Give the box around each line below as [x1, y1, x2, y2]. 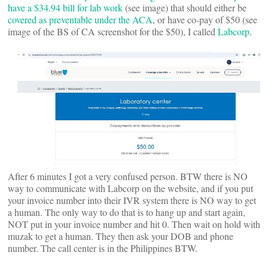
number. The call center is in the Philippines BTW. [8, 242, 197, 254]
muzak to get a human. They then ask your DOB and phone [8, 230, 233, 242]
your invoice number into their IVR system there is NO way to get [8, 194, 256, 206]
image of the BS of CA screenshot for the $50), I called [8, 25, 218, 38]
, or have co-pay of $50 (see [153, 13, 257, 26]
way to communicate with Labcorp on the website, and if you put [8, 182, 253, 194]
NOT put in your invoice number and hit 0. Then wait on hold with [8, 218, 260, 230]
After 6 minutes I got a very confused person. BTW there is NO [8, 170, 248, 182]
